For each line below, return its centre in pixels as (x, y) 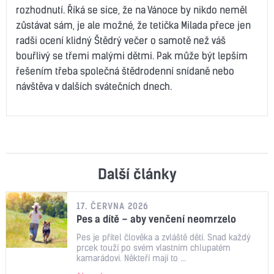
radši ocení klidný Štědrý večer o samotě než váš (121, 40)
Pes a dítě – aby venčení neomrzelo (156, 219)
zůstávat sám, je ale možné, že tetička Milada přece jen (133, 25)
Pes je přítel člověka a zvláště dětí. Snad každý (164, 237)
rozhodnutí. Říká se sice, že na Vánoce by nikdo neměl (131, 9)
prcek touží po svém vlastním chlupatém (154, 247)
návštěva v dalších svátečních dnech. (94, 86)
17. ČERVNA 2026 (113, 206)
